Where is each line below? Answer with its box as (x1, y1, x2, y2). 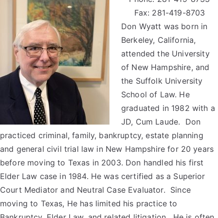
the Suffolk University (121, 76, 203, 86)
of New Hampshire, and (121, 62, 210, 72)
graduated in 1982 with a (121, 103, 215, 113)
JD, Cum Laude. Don (121, 117, 201, 127)
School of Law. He (121, 90, 190, 99)
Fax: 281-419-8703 (134, 8, 205, 18)
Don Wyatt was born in (121, 21, 208, 31)
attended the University (121, 49, 210, 58)
